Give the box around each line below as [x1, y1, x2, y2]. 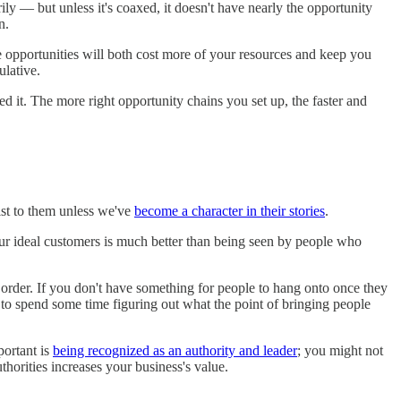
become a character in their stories [134, 202, 325, 218]
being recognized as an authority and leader [53, 342, 297, 358]
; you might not [297, 342, 383, 358]
